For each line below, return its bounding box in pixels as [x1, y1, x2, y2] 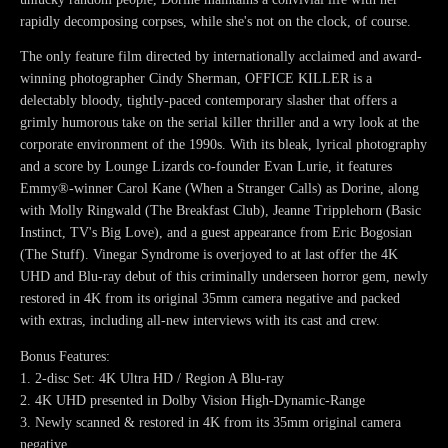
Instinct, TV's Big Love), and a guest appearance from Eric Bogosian [20, 225, 412, 241]
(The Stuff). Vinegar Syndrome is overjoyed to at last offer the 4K [20, 247, 398, 263]
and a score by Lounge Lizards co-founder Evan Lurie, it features [20, 159, 392, 175]
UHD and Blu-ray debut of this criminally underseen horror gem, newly [20, 269, 428, 285]
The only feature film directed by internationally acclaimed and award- [20, 49, 422, 65]
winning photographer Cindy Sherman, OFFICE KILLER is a [20, 71, 372, 87]
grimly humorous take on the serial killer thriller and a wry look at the [20, 115, 419, 131]
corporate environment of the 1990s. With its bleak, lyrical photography [20, 137, 427, 153]
